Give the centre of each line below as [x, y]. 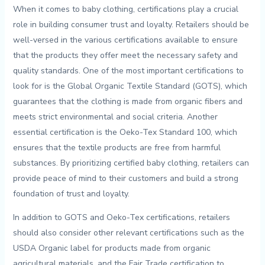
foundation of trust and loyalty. [71, 194]
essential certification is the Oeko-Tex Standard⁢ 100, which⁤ [125, 132]
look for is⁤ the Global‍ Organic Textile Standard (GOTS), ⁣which [130, 86]
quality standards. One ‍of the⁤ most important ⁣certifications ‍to [128, 71]
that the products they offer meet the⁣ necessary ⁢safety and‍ [125, 56]
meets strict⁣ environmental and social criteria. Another [115, 117]
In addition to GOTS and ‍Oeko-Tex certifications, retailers [121, 218]
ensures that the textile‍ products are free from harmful [117, 148]
